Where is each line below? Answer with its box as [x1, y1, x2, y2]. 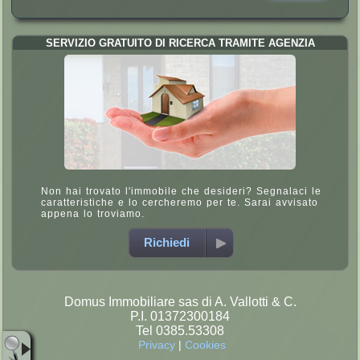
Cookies [184, 338, 226, 351]
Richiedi [144, 235, 190, 249]
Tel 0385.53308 [136, 324, 224, 337]
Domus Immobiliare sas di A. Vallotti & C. [63, 295, 297, 309]
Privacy [137, 338, 175, 351]
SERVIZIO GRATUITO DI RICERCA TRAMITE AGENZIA [45, 37, 315, 49]
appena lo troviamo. [41, 208, 145, 219]
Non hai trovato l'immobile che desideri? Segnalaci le [41, 186, 321, 197]
